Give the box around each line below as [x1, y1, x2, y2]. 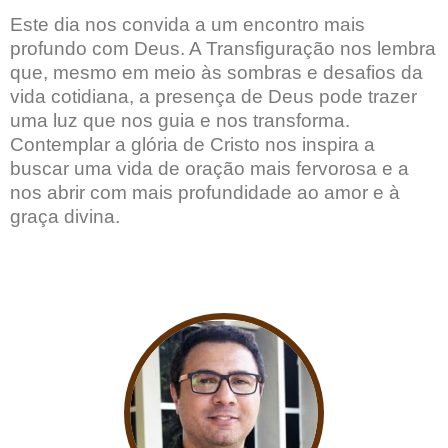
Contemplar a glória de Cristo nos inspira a [10, 133, 375, 155]
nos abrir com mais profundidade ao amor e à [10, 181, 400, 203]
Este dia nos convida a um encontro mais [10, 13, 365, 35]
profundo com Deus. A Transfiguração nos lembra [10, 37, 436, 59]
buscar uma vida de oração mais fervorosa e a [10, 157, 409, 179]
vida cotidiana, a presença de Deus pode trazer [10, 85, 417, 107]
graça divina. [10, 205, 120, 227]
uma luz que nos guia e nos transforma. [10, 109, 350, 131]
